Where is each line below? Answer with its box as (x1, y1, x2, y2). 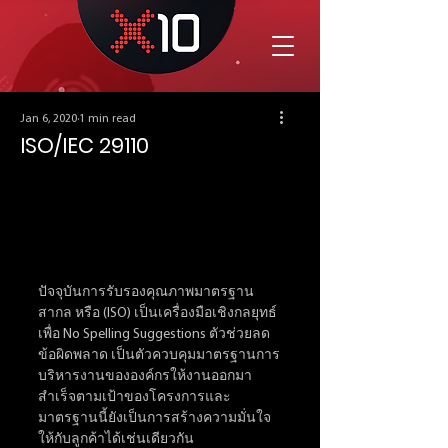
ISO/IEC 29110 (20, 131, 149, 160)
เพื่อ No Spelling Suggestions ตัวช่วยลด (38, 327, 270, 343)
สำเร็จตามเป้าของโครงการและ (38, 390, 231, 406)
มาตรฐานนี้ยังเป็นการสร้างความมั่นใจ (38, 411, 271, 427)
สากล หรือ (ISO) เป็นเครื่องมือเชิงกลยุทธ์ (38, 306, 277, 322)
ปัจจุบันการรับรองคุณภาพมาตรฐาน (38, 285, 254, 301)
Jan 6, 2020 (20, 113, 77, 125)
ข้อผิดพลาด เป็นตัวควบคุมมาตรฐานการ (38, 348, 280, 364)
